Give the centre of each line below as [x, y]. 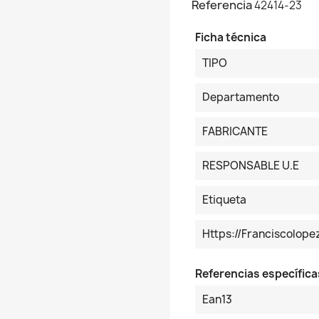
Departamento [241, 97]
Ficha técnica [231, 37]
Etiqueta [224, 200]
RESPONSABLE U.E [251, 166]
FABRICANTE [235, 131]
